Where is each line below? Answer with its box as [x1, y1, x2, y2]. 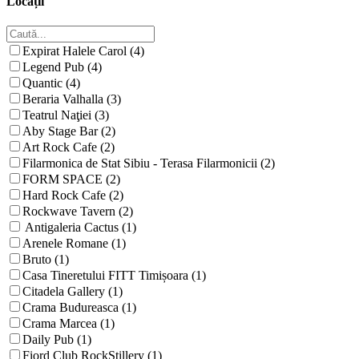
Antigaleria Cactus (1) [22, 220, 136, 234]
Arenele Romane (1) [22, 236, 126, 250]
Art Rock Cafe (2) [22, 140, 115, 154]
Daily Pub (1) [22, 333, 91, 346]
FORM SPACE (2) [22, 172, 120, 186]
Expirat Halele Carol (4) [22, 44, 144, 58]
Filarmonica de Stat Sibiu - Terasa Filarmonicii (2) [22, 156, 275, 170]
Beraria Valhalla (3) [22, 92, 121, 106]
